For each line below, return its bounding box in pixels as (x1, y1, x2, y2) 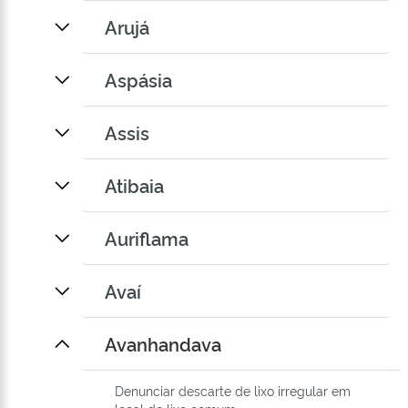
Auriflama (105, 225, 189, 251)
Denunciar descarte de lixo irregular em (115, 382, 351, 400)
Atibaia (105, 172, 164, 199)
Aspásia (105, 66, 172, 93)
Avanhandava (105, 331, 221, 357)
